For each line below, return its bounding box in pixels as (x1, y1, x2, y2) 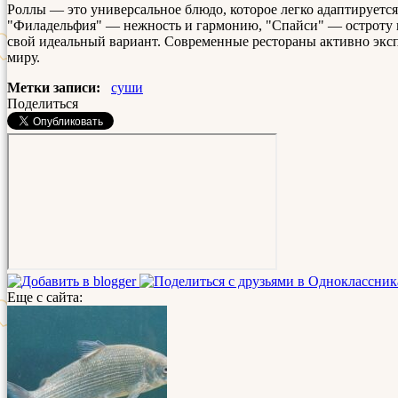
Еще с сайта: (7, 289, 83, 305)
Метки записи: (7, 79, 100, 95)
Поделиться (7, 95, 78, 111)
